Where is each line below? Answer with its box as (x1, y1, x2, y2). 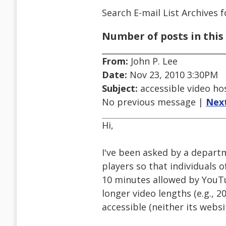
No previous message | (102, 96, 206, 108)
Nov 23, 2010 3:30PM (127, 69, 218, 81)
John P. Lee (128, 55, 178, 68)
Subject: (102, 82, 138, 95)
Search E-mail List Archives (102, 6, 218, 19)
